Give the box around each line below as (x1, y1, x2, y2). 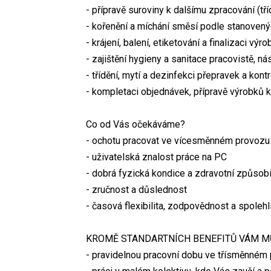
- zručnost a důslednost (86, 184, 187, 196)
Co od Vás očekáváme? (86, 119, 185, 131)
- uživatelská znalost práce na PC (86, 151, 227, 163)
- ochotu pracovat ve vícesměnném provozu (86, 135, 270, 147)
